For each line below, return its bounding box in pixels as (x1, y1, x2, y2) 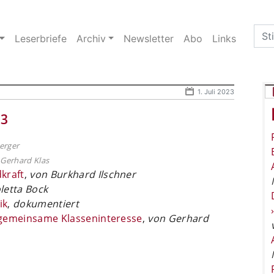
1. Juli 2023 (198, 87, 234, 96)
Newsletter (124, 32, 174, 45)
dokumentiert (13, 196, 79, 210)
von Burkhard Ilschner (29, 167, 136, 181)
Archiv (76, 32, 106, 45)
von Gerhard (147, 211, 209, 225)
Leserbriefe (14, 32, 67, 45)
